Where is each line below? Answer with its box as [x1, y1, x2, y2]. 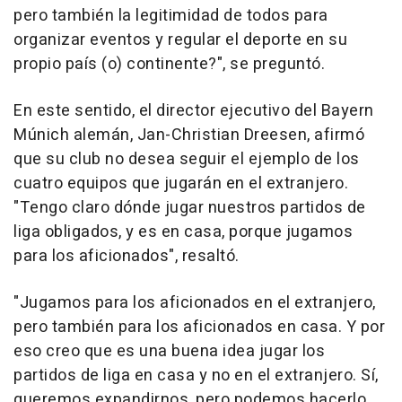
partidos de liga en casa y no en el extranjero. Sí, [13, 363, 379, 389]
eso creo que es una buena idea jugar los [13, 339, 325, 364]
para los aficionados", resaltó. [13, 244, 240, 269]
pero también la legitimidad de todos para [13, 4, 328, 29]
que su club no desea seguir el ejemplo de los [13, 147, 360, 172]
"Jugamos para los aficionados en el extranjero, [13, 291, 376, 316]
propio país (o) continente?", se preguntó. [13, 52, 325, 77]
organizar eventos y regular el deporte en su [13, 28, 347, 53]
